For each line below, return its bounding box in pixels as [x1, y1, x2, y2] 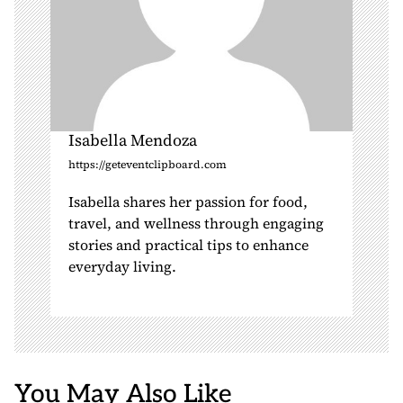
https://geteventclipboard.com [68, 157, 227, 172]
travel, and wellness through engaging [68, 213, 324, 233]
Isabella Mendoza [68, 129, 197, 151]
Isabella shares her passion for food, [68, 192, 308, 211]
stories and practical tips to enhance [68, 235, 309, 255]
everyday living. [68, 256, 176, 276]
